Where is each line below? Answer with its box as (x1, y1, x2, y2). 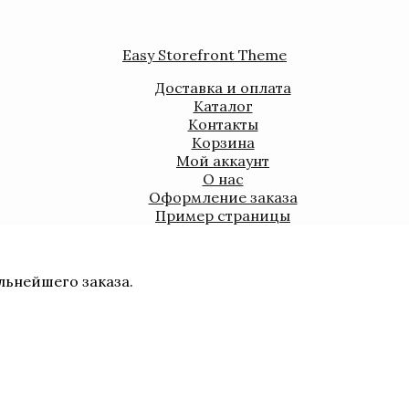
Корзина (191, 133, 255, 152)
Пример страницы (155, 206, 290, 225)
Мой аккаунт (176, 152, 269, 170)
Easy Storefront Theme (122, 46, 287, 64)
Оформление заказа (148, 188, 298, 206)
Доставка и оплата (154, 79, 291, 97)
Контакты (187, 115, 258, 133)
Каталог (193, 97, 253, 115)
